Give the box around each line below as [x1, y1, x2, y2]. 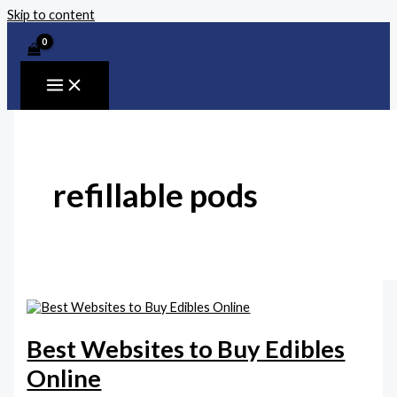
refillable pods [52, 175, 258, 214]
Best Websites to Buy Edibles [27, 334, 346, 364]
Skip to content [7, 7, 95, 22]
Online [27, 363, 102, 393]
